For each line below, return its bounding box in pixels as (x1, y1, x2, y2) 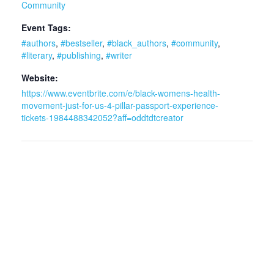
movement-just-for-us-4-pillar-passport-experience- (21, 98, 218, 111)
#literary (21, 48, 52, 61)
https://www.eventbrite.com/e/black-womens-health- (21, 86, 220, 99)
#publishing (57, 48, 101, 61)
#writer (106, 48, 132, 61)
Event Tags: (21, 21, 71, 34)
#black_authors (107, 36, 166, 49)
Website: (21, 71, 58, 84)
